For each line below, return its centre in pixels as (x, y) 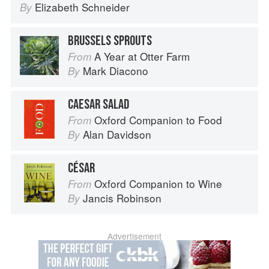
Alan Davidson (117, 134)
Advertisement (134, 236)
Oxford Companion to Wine (158, 184)
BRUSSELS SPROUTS (110, 41)
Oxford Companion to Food (158, 120)
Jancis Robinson (122, 198)
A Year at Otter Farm (142, 56)
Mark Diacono (116, 71)
